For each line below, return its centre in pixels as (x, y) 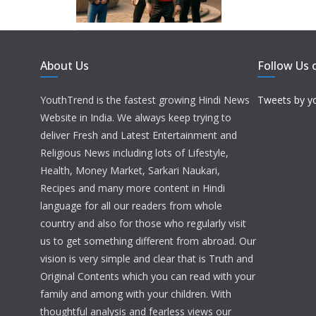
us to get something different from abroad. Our (148, 241)
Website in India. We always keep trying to (136, 118)
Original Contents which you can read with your (148, 276)
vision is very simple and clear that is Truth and (147, 259)
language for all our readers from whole (131, 206)
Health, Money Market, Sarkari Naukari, (130, 171)
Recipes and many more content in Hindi (133, 188)
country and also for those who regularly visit (143, 224)
